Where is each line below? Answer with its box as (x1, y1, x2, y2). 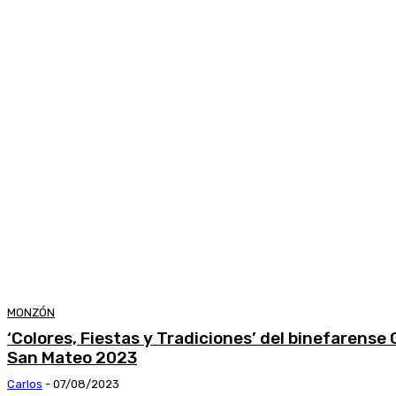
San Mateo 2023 (7, 346, 137, 368)
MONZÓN (7, 305, 55, 319)
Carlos (7, 377, 42, 391)
